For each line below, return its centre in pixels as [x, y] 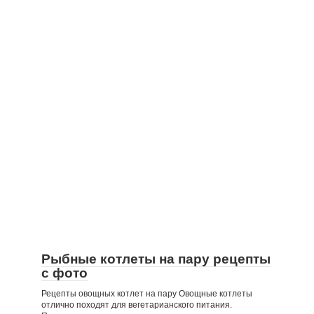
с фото [64, 273]
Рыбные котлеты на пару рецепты [156, 259]
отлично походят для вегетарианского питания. [137, 305]
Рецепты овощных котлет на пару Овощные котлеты [147, 294]
